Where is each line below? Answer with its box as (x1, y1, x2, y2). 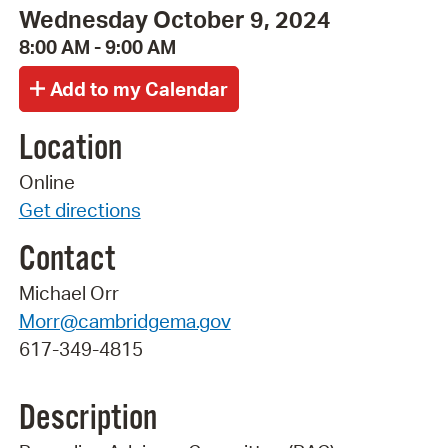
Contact (18, 238, 115, 283)
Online (18, 169, 75, 194)
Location (18, 126, 122, 171)
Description (18, 396, 157, 441)
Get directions (18, 197, 141, 222)
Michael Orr (18, 281, 119, 306)
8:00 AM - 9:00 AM (18, 35, 176, 60)
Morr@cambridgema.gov (18, 309, 231, 334)
